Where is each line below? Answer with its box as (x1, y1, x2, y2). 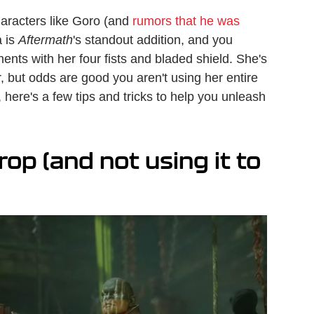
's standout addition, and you (73, 33, 233, 48)
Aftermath (18, 33, 73, 48)
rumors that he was (132, 14, 240, 29)
